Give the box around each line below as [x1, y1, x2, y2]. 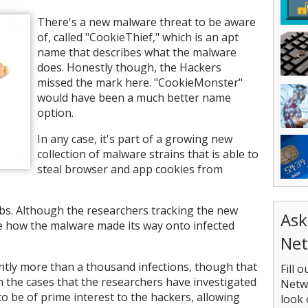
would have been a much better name [37, 90, 231, 105]
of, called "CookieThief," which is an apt [37, 30, 239, 45]
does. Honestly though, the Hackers [37, 60, 221, 75]
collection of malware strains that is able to [37, 146, 258, 162]
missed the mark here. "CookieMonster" [37, 75, 243, 90]
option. [37, 105, 74, 120]
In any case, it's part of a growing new [37, 131, 232, 146]
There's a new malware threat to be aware [37, 14, 256, 30]
